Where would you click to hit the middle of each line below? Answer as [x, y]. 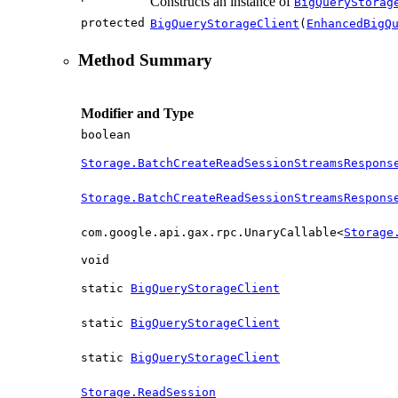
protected [113, 23]
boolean [106, 134]
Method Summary [145, 60]
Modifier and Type [137, 113]
